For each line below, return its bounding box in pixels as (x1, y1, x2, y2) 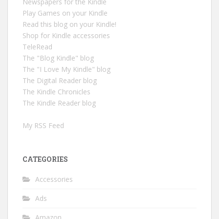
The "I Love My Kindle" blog (22, 64, 110, 74)
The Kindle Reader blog (22, 98, 96, 108)
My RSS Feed (22, 120, 64, 130)
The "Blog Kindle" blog (22, 53, 94, 63)
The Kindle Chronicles (22, 87, 90, 96)
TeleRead (22, 42, 52, 51)
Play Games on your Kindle (22, 8, 108, 18)
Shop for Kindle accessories (22, 30, 110, 40)
